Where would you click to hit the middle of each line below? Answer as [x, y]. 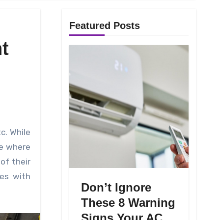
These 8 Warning [128, 203]
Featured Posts [104, 26]
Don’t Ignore [116, 188]
